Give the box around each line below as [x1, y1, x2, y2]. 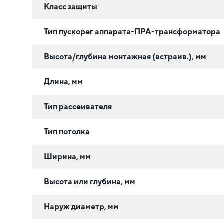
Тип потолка [44, 126, 90, 136]
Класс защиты [44, 1, 97, 11]
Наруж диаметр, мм [44, 201, 119, 211]
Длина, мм [44, 76, 83, 86]
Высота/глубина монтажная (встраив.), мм [44, 51, 206, 61]
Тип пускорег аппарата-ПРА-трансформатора [44, 26, 220, 36]
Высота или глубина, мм [44, 176, 135, 186]
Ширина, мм [44, 151, 91, 161]
